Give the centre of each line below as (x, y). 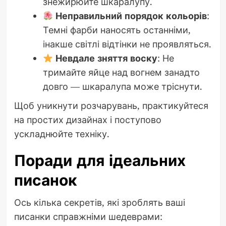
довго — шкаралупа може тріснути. (122, 87)
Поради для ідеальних (100, 161)
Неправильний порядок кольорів (131, 16)
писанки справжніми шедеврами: (88, 217)
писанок (45, 181)
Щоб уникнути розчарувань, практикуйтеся (111, 106)
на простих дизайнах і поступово (88, 120)
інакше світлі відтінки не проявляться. (127, 44)
